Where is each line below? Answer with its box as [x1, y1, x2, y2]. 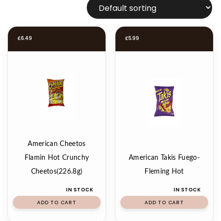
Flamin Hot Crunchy [24, 154, 89, 161]
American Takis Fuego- [129, 154, 200, 161]
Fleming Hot [145, 168, 184, 175]
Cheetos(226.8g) [31, 168, 83, 175]
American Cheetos [28, 141, 86, 147]
